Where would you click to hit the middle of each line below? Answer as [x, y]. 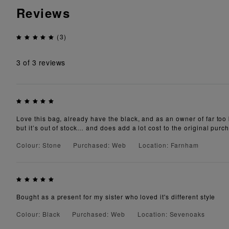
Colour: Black [38, 214]
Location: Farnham [169, 145]
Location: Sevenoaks [171, 214]
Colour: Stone [39, 145]
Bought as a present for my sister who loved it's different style [116, 197]
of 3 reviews [43, 62]
